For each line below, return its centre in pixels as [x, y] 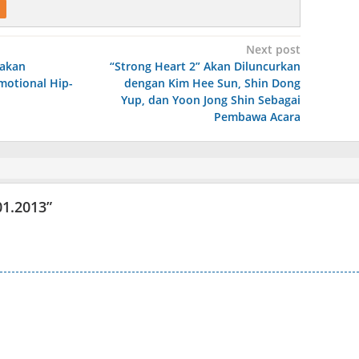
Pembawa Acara [257, 117]
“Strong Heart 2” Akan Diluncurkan [205, 66]
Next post [273, 49]
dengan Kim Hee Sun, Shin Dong [212, 83]
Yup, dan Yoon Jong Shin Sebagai [210, 100]
